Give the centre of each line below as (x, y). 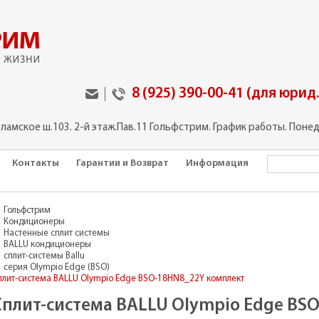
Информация (217, 164)
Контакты (36, 164)
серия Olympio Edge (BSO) (57, 268)
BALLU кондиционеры (47, 245)
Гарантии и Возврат (122, 164)
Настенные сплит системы (57, 234)
